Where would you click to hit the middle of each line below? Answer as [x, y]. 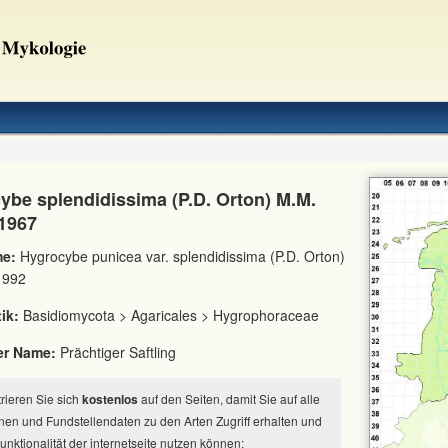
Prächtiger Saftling [116, 352]
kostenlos [110, 399]
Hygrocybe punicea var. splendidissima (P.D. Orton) [180, 256]
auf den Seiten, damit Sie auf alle [229, 398]
